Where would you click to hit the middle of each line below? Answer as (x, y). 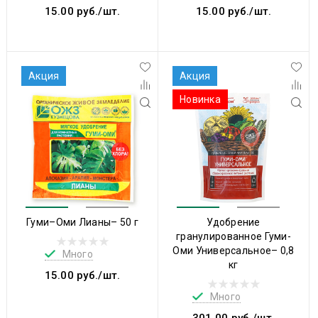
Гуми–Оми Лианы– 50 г (82, 222)
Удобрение (234, 222)
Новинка (200, 99)
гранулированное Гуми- (234, 236)
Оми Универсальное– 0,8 (234, 250)
